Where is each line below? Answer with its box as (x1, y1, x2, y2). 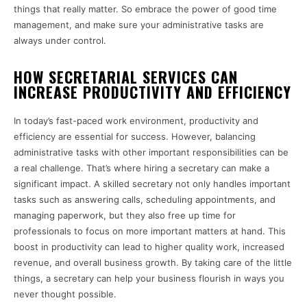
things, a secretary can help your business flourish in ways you (14, 273, 284, 284)
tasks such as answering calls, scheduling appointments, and (14, 194, 275, 206)
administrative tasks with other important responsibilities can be (14, 147, 288, 158)
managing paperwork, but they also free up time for (14, 210, 236, 221)
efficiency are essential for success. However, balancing (14, 131, 256, 143)
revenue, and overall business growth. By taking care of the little (14, 257, 292, 269)
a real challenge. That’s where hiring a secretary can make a (14, 162, 269, 174)
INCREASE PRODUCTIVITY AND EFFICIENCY (14, 81, 291, 103)
